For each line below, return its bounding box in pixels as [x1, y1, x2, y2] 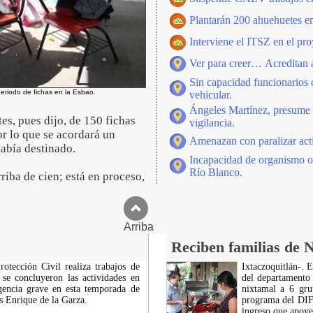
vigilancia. [189, 117, 235, 129]
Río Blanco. [189, 166, 242, 178]
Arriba [123, 221, 190, 233]
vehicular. [189, 89, 232, 101]
